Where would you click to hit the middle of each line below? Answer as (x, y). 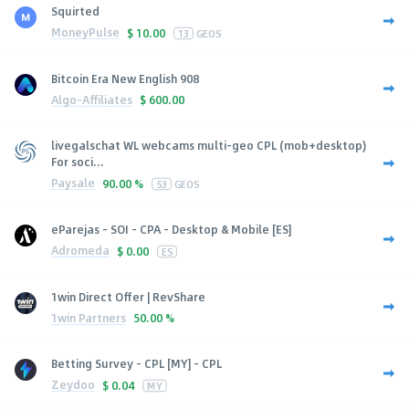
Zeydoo (73, 385)
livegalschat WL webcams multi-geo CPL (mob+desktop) (209, 145)
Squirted (75, 10)
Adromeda (80, 251)
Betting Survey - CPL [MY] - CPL (136, 363)
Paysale (73, 183)
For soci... (78, 161)
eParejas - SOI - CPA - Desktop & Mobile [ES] (171, 229)
